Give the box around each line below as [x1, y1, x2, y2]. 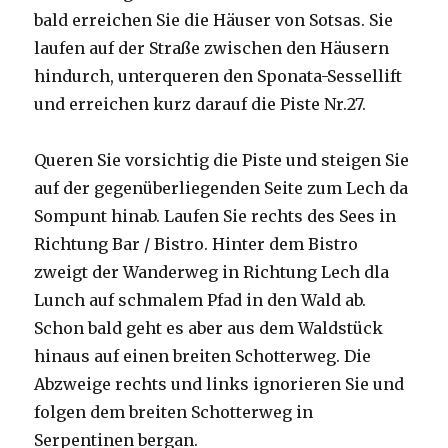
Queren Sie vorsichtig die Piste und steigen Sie [34, 149, 410, 170]
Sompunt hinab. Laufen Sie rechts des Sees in [34, 205, 397, 226]
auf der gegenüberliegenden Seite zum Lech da [34, 177, 409, 198]
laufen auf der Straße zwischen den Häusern [34, 37, 390, 58]
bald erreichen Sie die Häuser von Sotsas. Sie [34, 9, 394, 30]
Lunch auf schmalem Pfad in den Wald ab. [34, 289, 367, 310]
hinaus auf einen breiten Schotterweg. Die [34, 345, 372, 366]
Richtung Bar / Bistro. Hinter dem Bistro [34, 233, 359, 254]
